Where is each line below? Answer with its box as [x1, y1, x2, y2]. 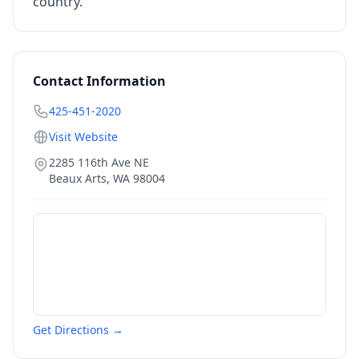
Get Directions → [33, 322, 123, 337]
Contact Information [33, 72, 166, 90]
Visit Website [49, 129, 118, 144]
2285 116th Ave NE [49, 155, 149, 170]
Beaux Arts [49, 171, 107, 186]
